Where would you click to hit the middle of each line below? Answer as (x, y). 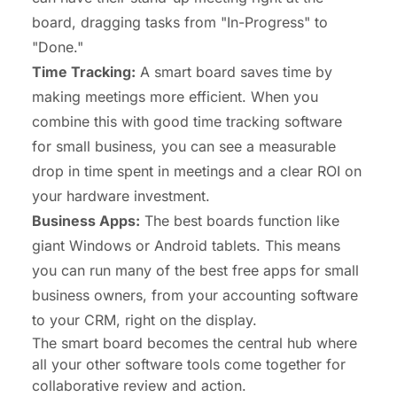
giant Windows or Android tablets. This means (186, 246)
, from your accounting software (250, 296)
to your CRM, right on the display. (144, 320)
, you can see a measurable (244, 147)
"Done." (58, 47)
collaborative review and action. (139, 386)
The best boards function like (240, 221)
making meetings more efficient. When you (175, 97)
